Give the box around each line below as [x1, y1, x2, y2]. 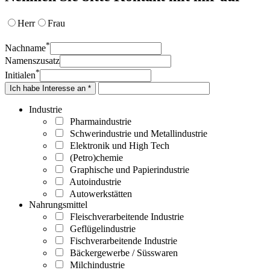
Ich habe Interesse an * [10, 83, 91, 93]
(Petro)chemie [65, 152, 123, 163]
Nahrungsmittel [29, 199, 87, 210]
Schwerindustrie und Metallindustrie [65, 128, 207, 139]
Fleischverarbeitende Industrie [65, 211, 184, 222]
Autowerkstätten [65, 188, 132, 199]
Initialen [5, 69, 36, 80]
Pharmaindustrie [65, 116, 131, 127]
